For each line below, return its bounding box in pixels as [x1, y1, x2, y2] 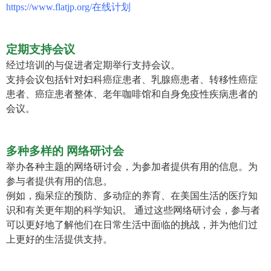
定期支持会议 [6, 43, 75, 56]
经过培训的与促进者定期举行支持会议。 [6, 60, 180, 71]
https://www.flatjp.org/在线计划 [6, 2, 131, 13]
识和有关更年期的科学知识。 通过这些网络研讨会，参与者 [6, 205, 260, 216]
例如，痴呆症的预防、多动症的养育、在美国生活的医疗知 [6, 191, 258, 201]
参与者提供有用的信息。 [6, 176, 113, 187]
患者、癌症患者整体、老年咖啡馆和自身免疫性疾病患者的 [6, 89, 258, 100]
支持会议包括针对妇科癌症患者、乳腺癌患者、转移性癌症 [6, 74, 258, 85]
